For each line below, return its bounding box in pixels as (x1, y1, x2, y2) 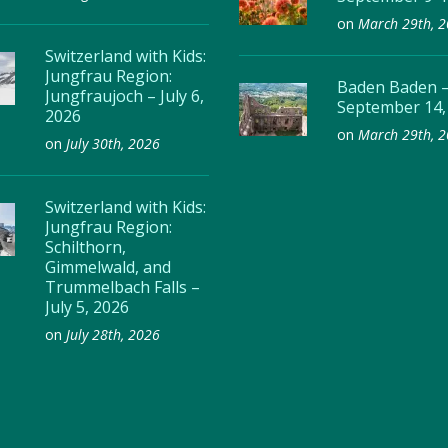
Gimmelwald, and (44, 256, 171, 278)
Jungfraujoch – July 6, (44, 85, 204, 107)
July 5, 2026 (44, 296, 129, 318)
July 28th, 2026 (65, 325, 160, 344)
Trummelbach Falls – (44, 276, 200, 298)
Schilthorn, (44, 236, 126, 258)
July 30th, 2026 (65, 134, 160, 153)
